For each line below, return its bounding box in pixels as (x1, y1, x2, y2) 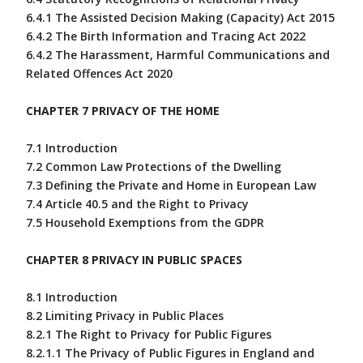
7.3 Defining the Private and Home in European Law (26, 177, 316, 193)
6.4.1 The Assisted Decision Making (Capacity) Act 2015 (26, 9, 335, 25)
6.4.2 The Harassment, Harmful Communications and (26, 46, 330, 62)
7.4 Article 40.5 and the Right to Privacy (26, 195, 249, 211)
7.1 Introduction (26, 139, 117, 156)
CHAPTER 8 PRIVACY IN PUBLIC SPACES (26, 251, 242, 267)
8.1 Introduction (26, 288, 117, 305)
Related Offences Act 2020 (26, 65, 173, 81)
